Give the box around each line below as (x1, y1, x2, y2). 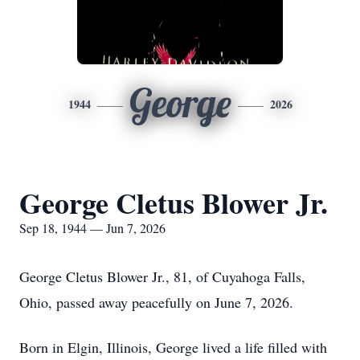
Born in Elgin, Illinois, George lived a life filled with (19, 337, 327, 357)
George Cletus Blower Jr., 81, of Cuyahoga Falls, (19, 267, 305, 286)
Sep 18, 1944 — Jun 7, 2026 (19, 219, 166, 236)
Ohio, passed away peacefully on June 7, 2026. (19, 292, 293, 312)
